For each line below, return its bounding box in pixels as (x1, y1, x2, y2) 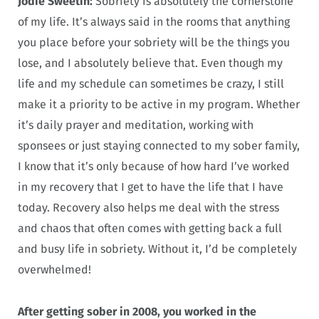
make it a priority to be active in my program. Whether (18, 98, 300, 112)
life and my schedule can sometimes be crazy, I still (18, 77, 284, 91)
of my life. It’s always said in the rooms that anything (18, 15, 290, 29)
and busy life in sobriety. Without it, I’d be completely (18, 242, 297, 256)
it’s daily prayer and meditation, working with (18, 118, 253, 132)
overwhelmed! (18, 263, 91, 277)
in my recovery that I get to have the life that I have (18, 180, 283, 194)
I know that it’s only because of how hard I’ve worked (18, 159, 290, 174)
